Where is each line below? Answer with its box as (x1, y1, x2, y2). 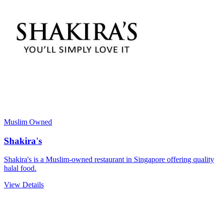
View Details (4, 181, 44, 189)
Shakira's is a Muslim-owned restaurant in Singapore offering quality (4, 155, 214, 164)
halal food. (4, 164, 36, 173)
